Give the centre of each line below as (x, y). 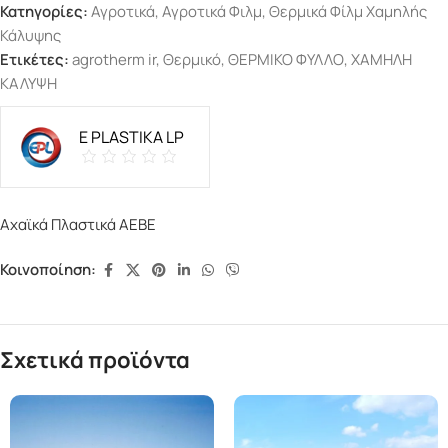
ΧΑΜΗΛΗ (381, 59)
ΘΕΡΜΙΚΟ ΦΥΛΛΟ (286, 59)
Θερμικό (192, 59)
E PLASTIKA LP (131, 136)
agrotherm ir (114, 59)
